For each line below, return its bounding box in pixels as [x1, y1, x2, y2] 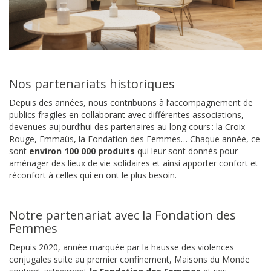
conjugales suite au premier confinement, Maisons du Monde [9, 253, 250, 266]
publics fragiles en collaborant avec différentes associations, [9, 109, 244, 121]
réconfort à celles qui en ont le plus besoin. [9, 169, 177, 181]
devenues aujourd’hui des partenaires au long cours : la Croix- [9, 121, 248, 133]
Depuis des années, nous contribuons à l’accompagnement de [9, 97, 253, 109]
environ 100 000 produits [29, 145, 137, 157]
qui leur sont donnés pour [137, 145, 238, 157]
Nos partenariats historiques [9, 76, 175, 93]
